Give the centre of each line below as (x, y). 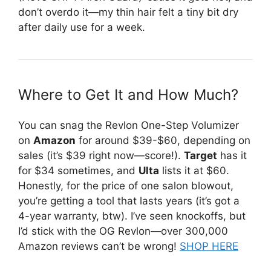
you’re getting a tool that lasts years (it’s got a (129, 201)
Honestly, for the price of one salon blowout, (126, 186)
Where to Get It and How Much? (128, 95)
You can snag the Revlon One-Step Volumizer (129, 126)
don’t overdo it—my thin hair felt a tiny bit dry (128, 12)
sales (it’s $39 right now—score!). (101, 156)
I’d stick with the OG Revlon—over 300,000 (123, 231)
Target (201, 156)
